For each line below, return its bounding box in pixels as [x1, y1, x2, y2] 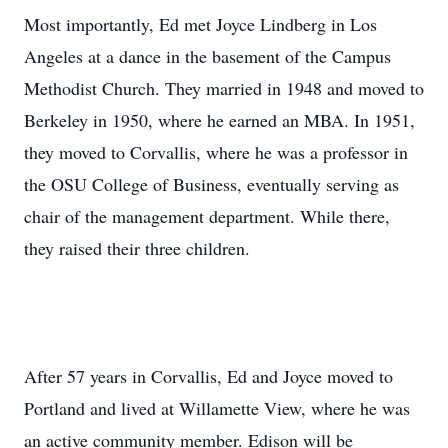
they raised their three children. [24, 236, 250, 260]
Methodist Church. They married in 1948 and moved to [24, 76, 424, 100]
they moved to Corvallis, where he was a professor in [24, 140, 408, 164]
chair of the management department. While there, [24, 204, 390, 228]
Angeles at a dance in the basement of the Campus [24, 44, 391, 68]
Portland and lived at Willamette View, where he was [24, 396, 410, 420]
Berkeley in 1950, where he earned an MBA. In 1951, [24, 108, 415, 132]
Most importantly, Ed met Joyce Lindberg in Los [24, 12, 377, 36]
